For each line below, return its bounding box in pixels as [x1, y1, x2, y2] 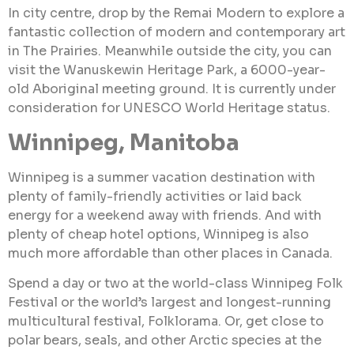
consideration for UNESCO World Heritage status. [8, 100, 330, 117]
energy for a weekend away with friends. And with [8, 206, 322, 224]
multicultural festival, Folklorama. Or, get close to [8, 313, 324, 330]
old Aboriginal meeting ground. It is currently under [8, 81, 336, 98]
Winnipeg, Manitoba [8, 128, 239, 156]
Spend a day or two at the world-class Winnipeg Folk [8, 275, 343, 292]
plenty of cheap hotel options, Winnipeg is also [8, 225, 309, 243]
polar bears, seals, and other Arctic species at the [8, 332, 322, 349]
